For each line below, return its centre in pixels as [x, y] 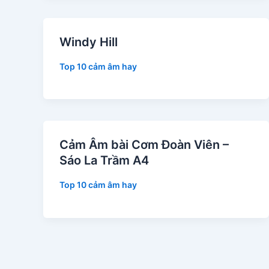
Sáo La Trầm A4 [104, 161]
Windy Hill [89, 42]
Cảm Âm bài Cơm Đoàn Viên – [144, 145]
